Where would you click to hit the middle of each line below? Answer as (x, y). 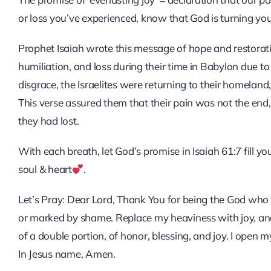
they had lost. (48, 121)
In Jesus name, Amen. (67, 254)
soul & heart (45, 169)
